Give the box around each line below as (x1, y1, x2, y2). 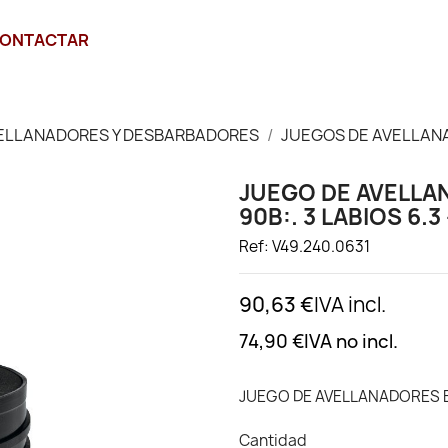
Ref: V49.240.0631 (239, 236, 370, 257)
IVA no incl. (304, 329, 398, 354)
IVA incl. (314, 291, 386, 318)
